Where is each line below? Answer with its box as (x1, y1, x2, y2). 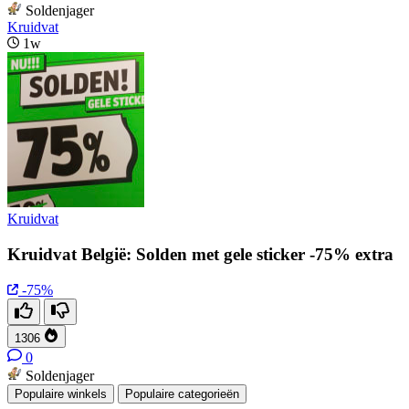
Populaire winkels (15, 386, 107, 401)
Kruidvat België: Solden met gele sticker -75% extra (7, 245, 393, 265)
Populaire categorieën (125, 386, 239, 401)
